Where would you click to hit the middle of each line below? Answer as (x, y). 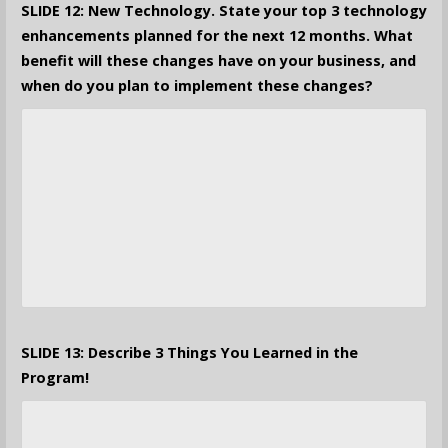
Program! (54, 378)
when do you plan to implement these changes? (196, 86)
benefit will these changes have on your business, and (218, 61)
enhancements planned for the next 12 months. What (216, 36)
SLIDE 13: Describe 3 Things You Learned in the (189, 353)
